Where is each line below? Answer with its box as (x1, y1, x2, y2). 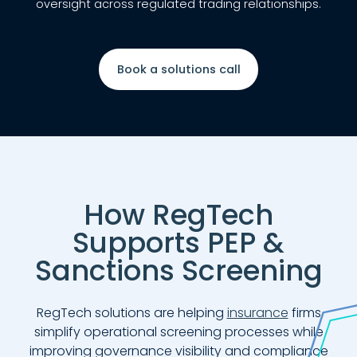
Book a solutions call (116, 61, 241, 77)
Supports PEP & (73, 223, 284, 263)
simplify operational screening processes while (33, 323, 324, 342)
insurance (226, 304, 288, 323)
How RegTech (84, 195, 273, 235)
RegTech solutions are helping (36, 304, 227, 323)
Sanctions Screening (34, 251, 323, 291)
